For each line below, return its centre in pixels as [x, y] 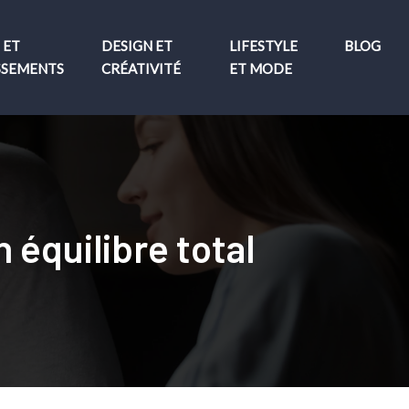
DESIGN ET [137, 46]
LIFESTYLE [264, 46]
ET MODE [261, 68]
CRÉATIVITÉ [142, 68]
